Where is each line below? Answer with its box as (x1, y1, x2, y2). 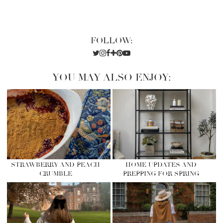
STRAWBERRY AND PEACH (11, 160, 101, 169)
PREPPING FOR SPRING (123, 169, 200, 178)
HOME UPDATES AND (125, 160, 197, 169)
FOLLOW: (90, 35, 133, 46)
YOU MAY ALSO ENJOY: (52, 71, 171, 84)
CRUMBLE (39, 169, 72, 178)
